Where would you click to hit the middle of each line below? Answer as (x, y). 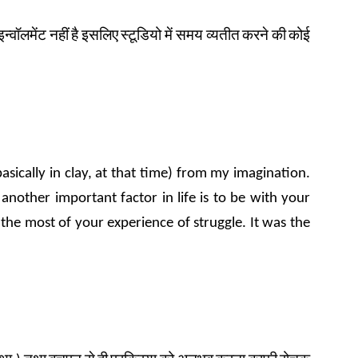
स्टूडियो (141, 36)
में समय (184, 36)
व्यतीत (223, 36)
